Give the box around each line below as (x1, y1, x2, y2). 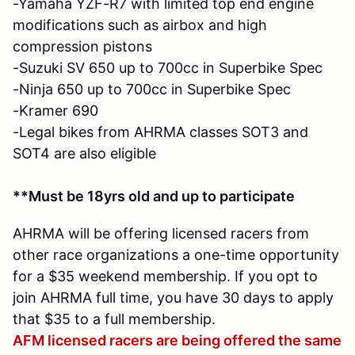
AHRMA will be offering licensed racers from (13, 224, 309, 242)
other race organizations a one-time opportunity (13, 246, 339, 263)
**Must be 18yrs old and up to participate (13, 187, 295, 204)
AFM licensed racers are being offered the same (13, 331, 342, 349)
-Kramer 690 (13, 101, 98, 119)
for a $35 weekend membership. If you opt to (13, 267, 318, 284)
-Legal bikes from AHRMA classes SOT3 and (13, 123, 308, 140)
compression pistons (13, 37, 152, 55)
